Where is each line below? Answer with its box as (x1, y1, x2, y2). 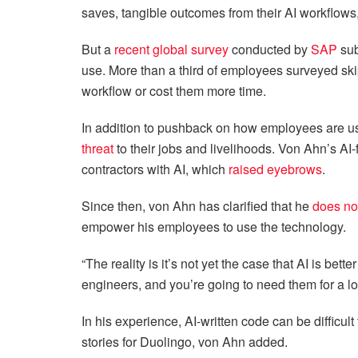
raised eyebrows (229, 159, 322, 178)
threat (82, 138, 113, 157)
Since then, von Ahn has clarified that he (82, 196, 312, 215)
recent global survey (114, 39, 229, 58)
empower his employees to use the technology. (82, 217, 349, 236)
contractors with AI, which (82, 159, 229, 178)
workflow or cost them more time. (82, 81, 272, 100)
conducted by (229, 39, 311, 58)
